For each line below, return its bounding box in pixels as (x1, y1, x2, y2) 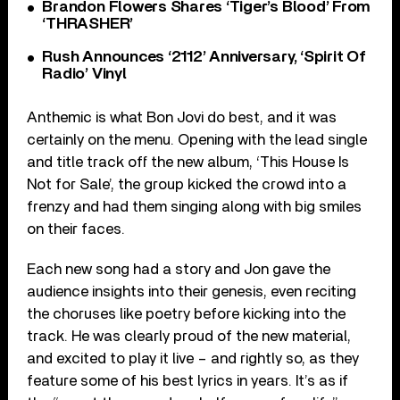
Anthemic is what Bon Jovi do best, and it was (27, 109, 337, 125)
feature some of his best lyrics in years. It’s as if (27, 372, 349, 388)
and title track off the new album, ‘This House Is (27, 154, 350, 170)
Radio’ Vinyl (42, 65, 127, 82)
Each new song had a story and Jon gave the (27, 261, 331, 277)
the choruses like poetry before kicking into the (27, 305, 346, 321)
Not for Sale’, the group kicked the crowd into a (27, 176, 347, 192)
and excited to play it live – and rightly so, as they (27, 350, 360, 366)
